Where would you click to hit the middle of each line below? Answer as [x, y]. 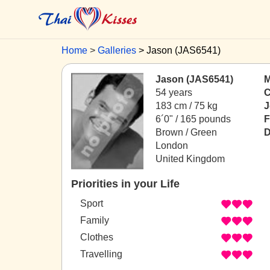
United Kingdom [190, 159]
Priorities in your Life [125, 184]
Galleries [117, 50]
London [172, 146]
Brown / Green [186, 132]
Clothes [97, 237]
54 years [174, 93]
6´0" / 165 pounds [193, 119]
